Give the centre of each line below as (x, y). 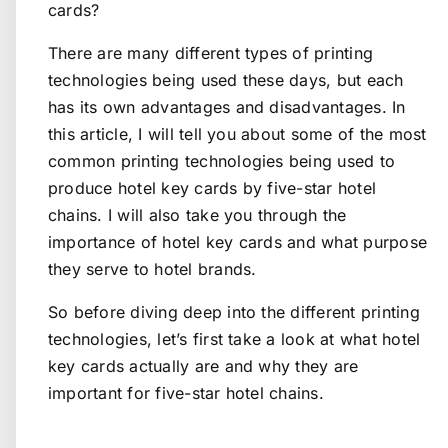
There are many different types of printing (211, 52)
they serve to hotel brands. (152, 268)
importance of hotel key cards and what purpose (238, 241)
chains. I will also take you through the (197, 214)
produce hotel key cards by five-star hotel (212, 187)
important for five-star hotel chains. (186, 392)
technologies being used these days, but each (226, 79)
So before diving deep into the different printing (234, 311)
